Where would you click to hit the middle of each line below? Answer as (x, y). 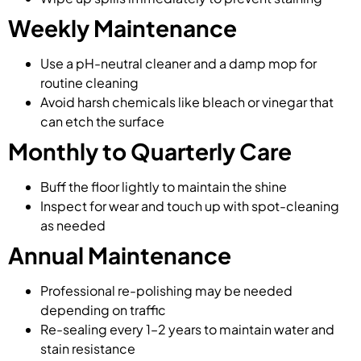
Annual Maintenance (120, 255)
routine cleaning (89, 83)
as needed (73, 226)
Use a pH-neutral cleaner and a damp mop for (178, 64)
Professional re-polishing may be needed (166, 291)
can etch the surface (102, 122)
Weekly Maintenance (122, 28)
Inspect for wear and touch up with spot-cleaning (190, 206)
